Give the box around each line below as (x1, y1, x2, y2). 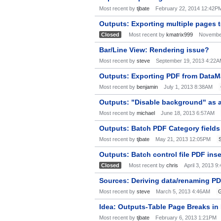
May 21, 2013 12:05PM (155, 136, 211, 142)
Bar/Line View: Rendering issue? (99, 46, 209, 54)
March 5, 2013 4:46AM (156, 188, 210, 194)
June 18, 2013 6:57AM (161, 110, 215, 116)
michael (137, 110, 155, 116)
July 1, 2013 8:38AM (164, 84, 213, 90)
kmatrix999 (166, 32, 193, 37)
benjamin (137, 84, 158, 90)
